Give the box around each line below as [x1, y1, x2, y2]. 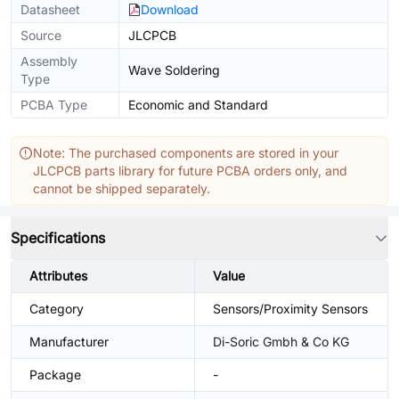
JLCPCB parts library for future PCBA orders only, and [33, 163, 347, 178]
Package [29, 367, 81, 382]
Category [29, 301, 84, 316]
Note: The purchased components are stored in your [33, 145, 338, 160]
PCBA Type [20, 97, 87, 112]
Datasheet [20, 2, 80, 17]
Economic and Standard [128, 97, 268, 112]
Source [20, 28, 61, 43]
